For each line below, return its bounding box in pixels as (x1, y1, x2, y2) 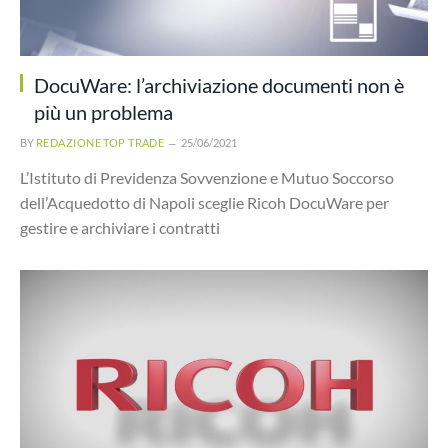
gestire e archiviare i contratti (20, 218, 220, 237)
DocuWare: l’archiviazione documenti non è (34, 73, 404, 97)
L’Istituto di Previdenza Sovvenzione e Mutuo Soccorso (20, 168, 394, 187)
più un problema (34, 100, 173, 124)
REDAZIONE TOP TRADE (36, 136, 165, 149)
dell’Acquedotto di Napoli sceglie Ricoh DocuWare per (20, 193, 389, 212)
